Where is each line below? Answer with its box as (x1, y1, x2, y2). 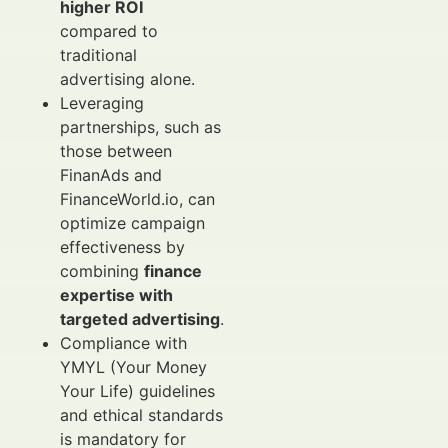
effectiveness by (60, 237, 185, 257)
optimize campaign (60, 213, 205, 233)
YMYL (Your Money (60, 357, 207, 377)
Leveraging (60, 93, 144, 113)
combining (60, 261, 144, 281)
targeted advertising (60, 309, 220, 329)
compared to (60, 21, 158, 41)
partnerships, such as (60, 117, 221, 137)
